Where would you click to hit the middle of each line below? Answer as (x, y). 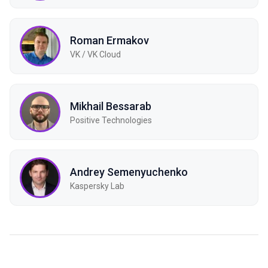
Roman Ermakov (109, 40)
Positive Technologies (111, 120)
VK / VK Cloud (95, 54)
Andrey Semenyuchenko (129, 172)
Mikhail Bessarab (111, 106)
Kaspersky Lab (97, 186)
